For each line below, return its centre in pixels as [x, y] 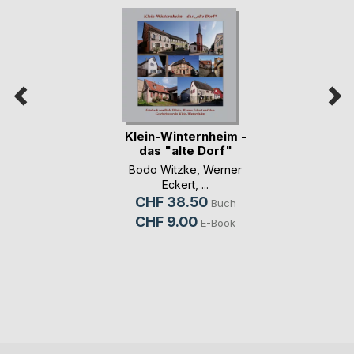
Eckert [179, 185]
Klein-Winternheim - [185, 136]
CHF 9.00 [166, 222]
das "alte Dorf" [185, 150]
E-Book [218, 223]
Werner [222, 170]
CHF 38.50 [171, 202]
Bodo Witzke [163, 170]
